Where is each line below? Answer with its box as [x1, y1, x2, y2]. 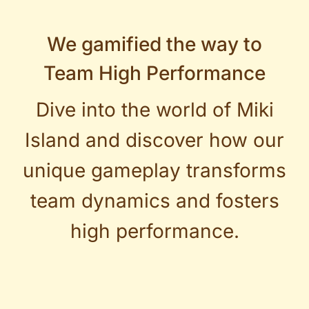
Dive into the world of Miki [35, 97, 274, 121]
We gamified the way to [47, 32, 262, 56]
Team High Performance [43, 61, 266, 85]
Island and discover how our [25, 128, 284, 152]
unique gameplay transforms [23, 158, 286, 182]
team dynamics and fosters [30, 188, 279, 212]
